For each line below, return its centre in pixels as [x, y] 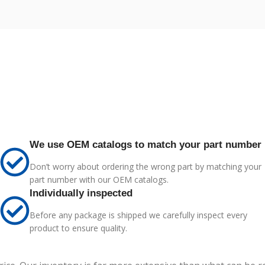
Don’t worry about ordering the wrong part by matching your [146, 167]
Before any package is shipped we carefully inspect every [138, 215]
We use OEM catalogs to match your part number [146, 145]
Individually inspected [81, 193]
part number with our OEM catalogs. [99, 180]
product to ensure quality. [78, 228]
